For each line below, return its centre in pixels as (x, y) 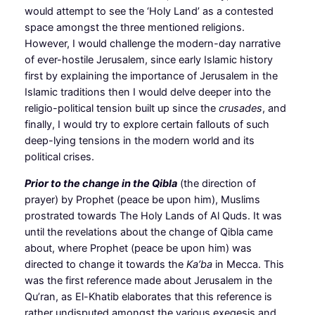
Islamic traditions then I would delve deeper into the (147, 92)
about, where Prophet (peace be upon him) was (138, 248)
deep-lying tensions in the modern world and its (139, 141)
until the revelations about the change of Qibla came (148, 232)
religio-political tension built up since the (121, 109)
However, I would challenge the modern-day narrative (152, 44)
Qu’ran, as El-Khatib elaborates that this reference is (148, 296)
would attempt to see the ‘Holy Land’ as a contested (149, 12)
